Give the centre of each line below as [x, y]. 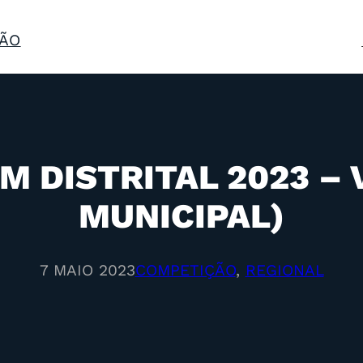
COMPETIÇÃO [185, 271]
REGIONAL [284, 271]
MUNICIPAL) [181, 216]
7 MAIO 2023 [87, 271]
